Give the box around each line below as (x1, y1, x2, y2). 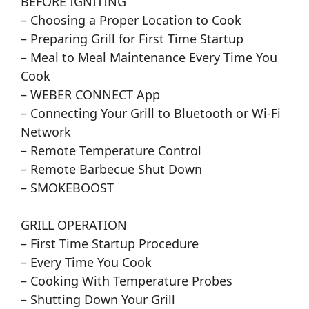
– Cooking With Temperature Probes (21, 272, 232, 290)
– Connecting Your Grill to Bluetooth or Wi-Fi (21, 105, 281, 122)
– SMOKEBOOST (21, 179, 114, 197)
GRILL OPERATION (21, 217, 127, 234)
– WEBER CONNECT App (21, 86, 160, 103)
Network (21, 123, 71, 141)
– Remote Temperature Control (21, 142, 201, 159)
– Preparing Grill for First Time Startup (21, 30, 243, 48)
